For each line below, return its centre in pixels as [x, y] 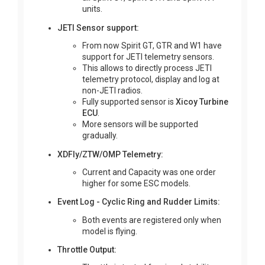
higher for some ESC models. [136, 183]
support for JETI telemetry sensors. [148, 57]
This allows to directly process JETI [147, 68]
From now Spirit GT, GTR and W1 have [152, 46]
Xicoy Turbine [202, 102]
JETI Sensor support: [98, 28]
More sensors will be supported [140, 125]
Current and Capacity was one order [149, 172]
